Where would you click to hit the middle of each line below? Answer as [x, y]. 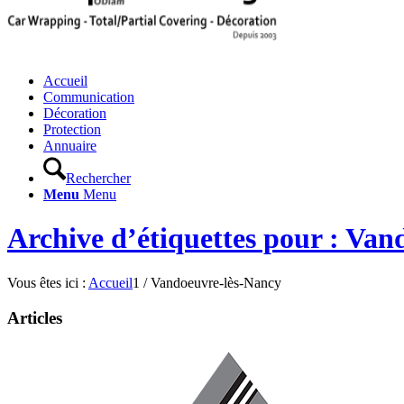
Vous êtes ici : [46, 282]
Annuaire [70, 146]
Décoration [75, 113]
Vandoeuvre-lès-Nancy [216, 282]
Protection [72, 129]
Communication [89, 97]
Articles [35, 317]
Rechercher [98, 178]
